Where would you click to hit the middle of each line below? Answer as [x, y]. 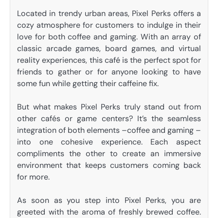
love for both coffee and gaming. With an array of [109, 36]
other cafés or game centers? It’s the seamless [109, 118]
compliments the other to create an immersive [109, 153]
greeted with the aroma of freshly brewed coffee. [109, 212]
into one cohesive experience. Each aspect [109, 142]
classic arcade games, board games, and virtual [109, 48]
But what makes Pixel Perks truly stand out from [109, 107]
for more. [33, 177]
